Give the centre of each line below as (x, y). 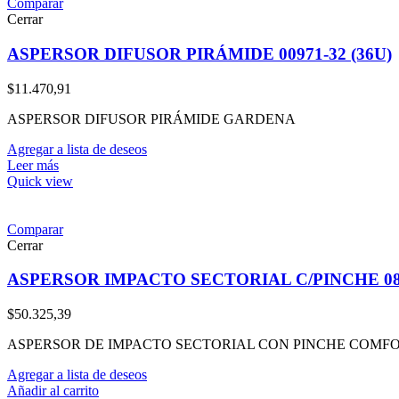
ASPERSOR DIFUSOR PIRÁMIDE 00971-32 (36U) (199, 53)
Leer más (33, 165)
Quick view (40, 181)
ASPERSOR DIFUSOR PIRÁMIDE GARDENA (151, 118)
